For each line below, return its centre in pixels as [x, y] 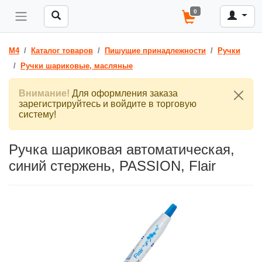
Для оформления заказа [124, 93]
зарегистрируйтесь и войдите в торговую [108, 104]
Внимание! [44, 93]
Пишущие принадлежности [155, 51]
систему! [37, 114]
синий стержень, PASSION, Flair [112, 166]
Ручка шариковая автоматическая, [122, 149]
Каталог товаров [62, 51]
